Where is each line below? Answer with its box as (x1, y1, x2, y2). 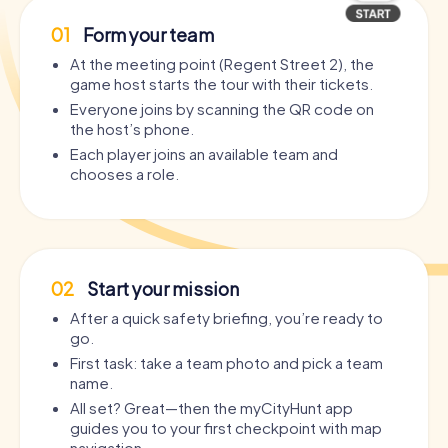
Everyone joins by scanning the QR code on (70, 99, 374, 119)
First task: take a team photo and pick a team (70, 353, 383, 373)
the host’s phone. (70, 119, 194, 139)
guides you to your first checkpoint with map (70, 418, 382, 438)
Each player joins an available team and (70, 144, 338, 164)
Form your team (80, 23, 214, 47)
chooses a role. (70, 164, 179, 184)
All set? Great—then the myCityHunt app (70, 398, 353, 418)
